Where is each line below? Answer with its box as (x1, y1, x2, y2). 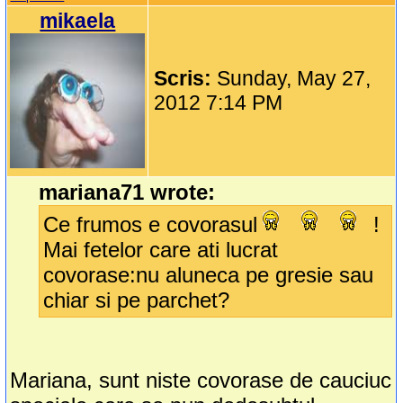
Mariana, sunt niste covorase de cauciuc (10, 368, 392, 393)
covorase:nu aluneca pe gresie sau (43, 263, 374, 288)
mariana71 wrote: (39, 180, 216, 205)
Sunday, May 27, (217, 67, 372, 91)
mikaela (40, 9, 116, 33)
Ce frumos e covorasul (43, 212, 258, 237)
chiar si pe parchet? (43, 288, 230, 313)
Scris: (154, 67, 218, 91)
